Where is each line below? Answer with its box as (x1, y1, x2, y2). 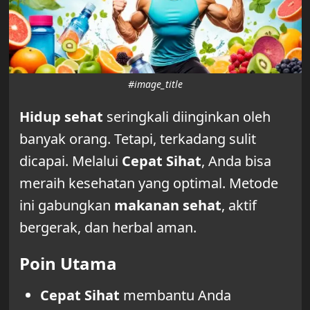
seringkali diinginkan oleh (102, 107, 271, 126)
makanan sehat (113, 195, 221, 215)
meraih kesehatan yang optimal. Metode (19, 173, 278, 192)
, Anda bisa (201, 151, 271, 170)
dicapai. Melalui (19, 151, 122, 170)
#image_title (127, 77, 183, 91)
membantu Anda (119, 285, 231, 304)
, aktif (221, 195, 257, 215)
